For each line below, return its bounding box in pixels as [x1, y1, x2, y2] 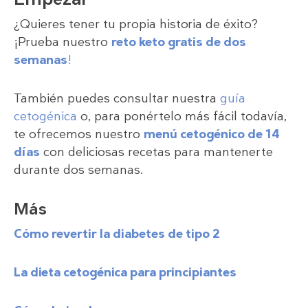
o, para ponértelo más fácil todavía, [77, 107, 287, 124]
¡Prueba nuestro [14, 33, 111, 50]
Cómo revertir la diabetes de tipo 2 [14, 225, 220, 242]
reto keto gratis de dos [111, 33, 246, 50]
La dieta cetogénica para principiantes [14, 263, 236, 280]
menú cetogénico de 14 [144, 125, 280, 142]
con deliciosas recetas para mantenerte [40, 143, 273, 160]
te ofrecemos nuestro [14, 125, 144, 142]
